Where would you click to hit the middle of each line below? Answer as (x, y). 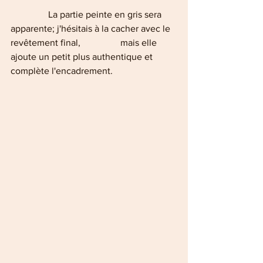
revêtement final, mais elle (85, 43)
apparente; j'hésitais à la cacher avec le (92, 28)
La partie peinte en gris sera (29, 14)
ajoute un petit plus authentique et (83, 57)
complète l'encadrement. (62, 71)
